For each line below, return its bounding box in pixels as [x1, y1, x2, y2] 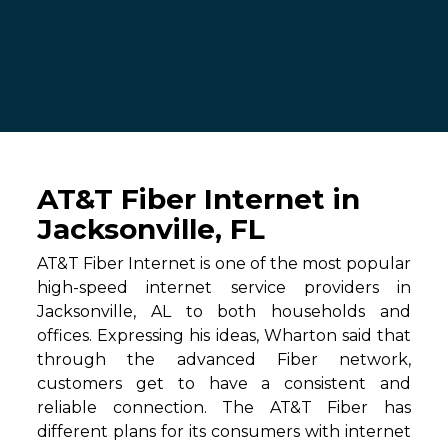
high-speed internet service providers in [37, 278, 411, 298]
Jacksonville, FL [37, 212, 266, 247]
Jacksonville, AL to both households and [37, 302, 411, 322]
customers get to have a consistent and [37, 374, 411, 394]
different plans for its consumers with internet [37, 422, 411, 442]
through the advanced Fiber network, [37, 350, 411, 370]
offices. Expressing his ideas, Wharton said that [37, 326, 411, 346]
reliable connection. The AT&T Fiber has [37, 398, 411, 418]
